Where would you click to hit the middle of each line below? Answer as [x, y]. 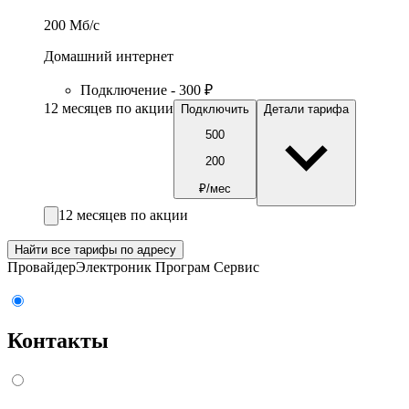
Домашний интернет [109, 57]
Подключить [215, 110]
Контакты [58, 340]
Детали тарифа [306, 110]
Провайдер [42, 267]
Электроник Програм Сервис [168, 267]
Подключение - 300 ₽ [147, 90]
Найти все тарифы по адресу [95, 250]
